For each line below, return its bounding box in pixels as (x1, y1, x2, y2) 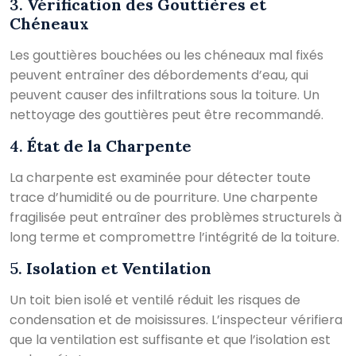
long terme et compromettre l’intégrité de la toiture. (10, 227, 339, 246)
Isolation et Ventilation (26, 257, 211, 278)
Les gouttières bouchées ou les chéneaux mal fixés (10, 45, 323, 64)
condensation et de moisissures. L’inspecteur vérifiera (10, 310, 342, 329)
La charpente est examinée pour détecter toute (10, 168, 311, 187)
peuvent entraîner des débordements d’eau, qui (10, 65, 308, 84)
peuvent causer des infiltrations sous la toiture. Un (10, 85, 319, 104)
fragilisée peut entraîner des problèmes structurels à (10, 207, 342, 226)
